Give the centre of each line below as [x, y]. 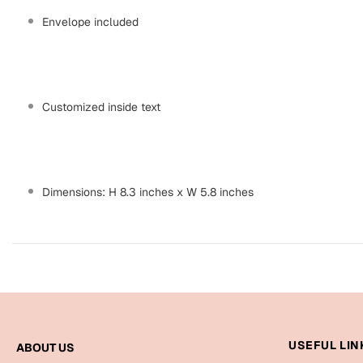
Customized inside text [101, 107]
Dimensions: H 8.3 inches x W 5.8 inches [148, 192]
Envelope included [90, 22]
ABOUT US [45, 348]
